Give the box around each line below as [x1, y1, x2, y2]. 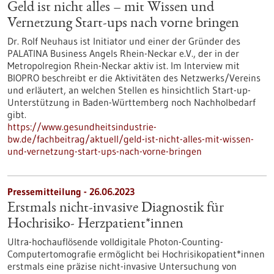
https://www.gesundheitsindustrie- [7, 120, 157, 133]
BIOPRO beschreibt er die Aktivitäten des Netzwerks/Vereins [7, 72, 261, 84]
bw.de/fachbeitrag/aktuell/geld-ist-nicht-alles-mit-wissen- [7, 133, 254, 145]
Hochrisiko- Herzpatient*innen [7, 217, 183, 232]
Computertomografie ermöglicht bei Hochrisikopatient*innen [7, 248, 265, 260]
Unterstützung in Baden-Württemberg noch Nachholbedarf [7, 96, 256, 108]
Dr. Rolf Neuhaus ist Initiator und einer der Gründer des [7, 35, 240, 47]
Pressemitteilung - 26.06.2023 [7, 185, 135, 198]
